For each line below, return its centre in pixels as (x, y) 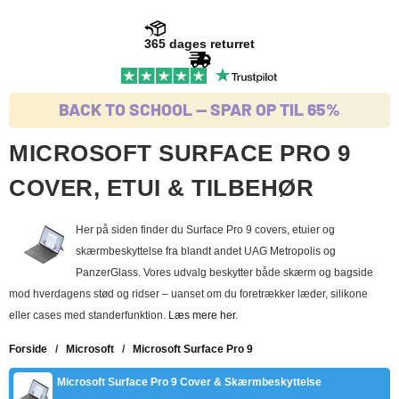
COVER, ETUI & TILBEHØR (161, 187)
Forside (28, 349)
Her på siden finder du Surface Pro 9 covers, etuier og (205, 229)
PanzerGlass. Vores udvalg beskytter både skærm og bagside (224, 272)
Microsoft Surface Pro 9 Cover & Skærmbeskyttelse (189, 382)
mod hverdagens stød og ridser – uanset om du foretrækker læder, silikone (188, 293)
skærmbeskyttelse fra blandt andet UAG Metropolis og (206, 251)
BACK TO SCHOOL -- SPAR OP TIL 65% (199, 109)
